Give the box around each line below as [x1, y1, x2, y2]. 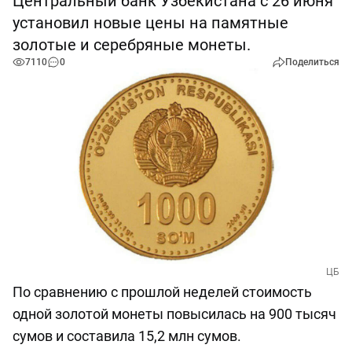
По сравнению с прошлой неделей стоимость [13, 284, 312, 301]
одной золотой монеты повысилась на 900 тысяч [13, 306, 336, 323]
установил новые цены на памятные [13, 13, 288, 32]
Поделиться [285, 57, 339, 68]
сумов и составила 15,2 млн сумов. [13, 328, 241, 345]
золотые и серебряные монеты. [13, 35, 251, 54]
